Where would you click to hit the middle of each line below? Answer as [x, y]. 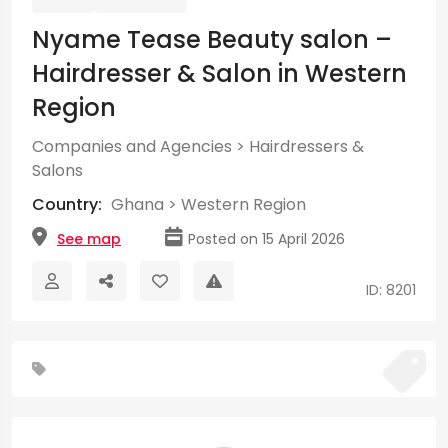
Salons [57, 170]
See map [89, 239]
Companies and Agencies [132, 146]
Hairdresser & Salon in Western [219, 73]
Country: [69, 204]
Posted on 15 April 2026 [266, 239]
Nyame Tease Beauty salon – [212, 39]
